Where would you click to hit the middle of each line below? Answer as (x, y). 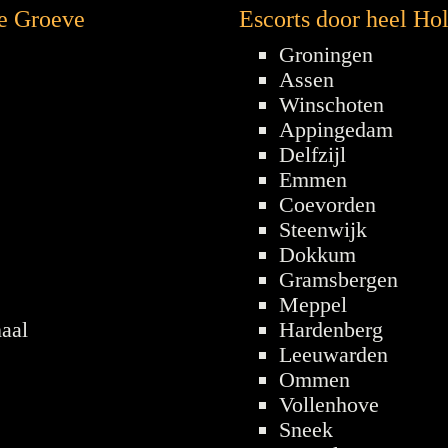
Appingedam (336, 129)
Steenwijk (323, 229)
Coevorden (327, 204)
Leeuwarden (333, 354)
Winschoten (331, 104)
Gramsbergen (338, 279)
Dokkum (317, 254)
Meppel (313, 304)
